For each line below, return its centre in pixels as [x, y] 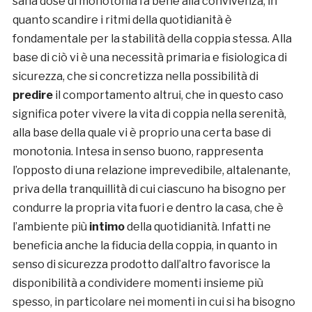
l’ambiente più [50, 226]
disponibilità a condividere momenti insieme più [138, 283]
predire [32, 95]
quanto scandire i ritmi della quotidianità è [122, 19]
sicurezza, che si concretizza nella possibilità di [135, 76]
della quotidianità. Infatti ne [197, 226]
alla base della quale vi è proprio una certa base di [141, 132]
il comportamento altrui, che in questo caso [168, 95]
